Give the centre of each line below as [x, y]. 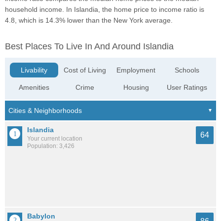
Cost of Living [85, 70]
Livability [34, 70]
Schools [187, 70]
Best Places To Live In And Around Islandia [89, 47]
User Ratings [187, 88]
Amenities [34, 88]
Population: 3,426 [51, 146]
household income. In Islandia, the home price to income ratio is [105, 10]
